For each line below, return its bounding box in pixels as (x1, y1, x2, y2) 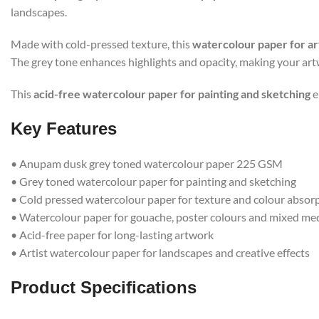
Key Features (11, 119, 117, 138)
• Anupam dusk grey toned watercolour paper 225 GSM (11, 157, 283, 170)
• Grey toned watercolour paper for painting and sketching (11, 174, 296, 188)
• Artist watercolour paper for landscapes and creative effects (11, 246, 310, 259)
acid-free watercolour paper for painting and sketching (33, 87, 310, 100)
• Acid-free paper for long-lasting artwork (11, 228, 214, 241)
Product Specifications (11, 278, 197, 297)
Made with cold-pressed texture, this (11, 37, 192, 51)
